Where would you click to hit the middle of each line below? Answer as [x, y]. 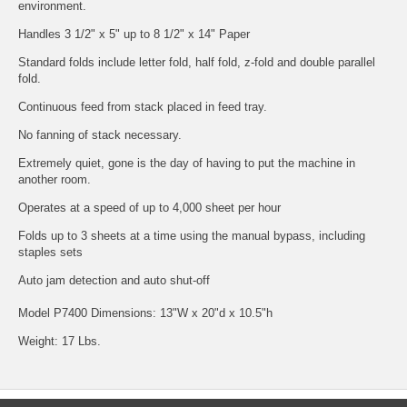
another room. [55, 179]
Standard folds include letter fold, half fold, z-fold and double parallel [197, 62]
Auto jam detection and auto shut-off [114, 280]
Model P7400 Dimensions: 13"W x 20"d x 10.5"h [145, 313]
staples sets [50, 252]
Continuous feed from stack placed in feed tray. [143, 106]
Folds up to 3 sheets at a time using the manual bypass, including [192, 235]
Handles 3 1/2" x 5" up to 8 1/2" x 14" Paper [134, 34]
